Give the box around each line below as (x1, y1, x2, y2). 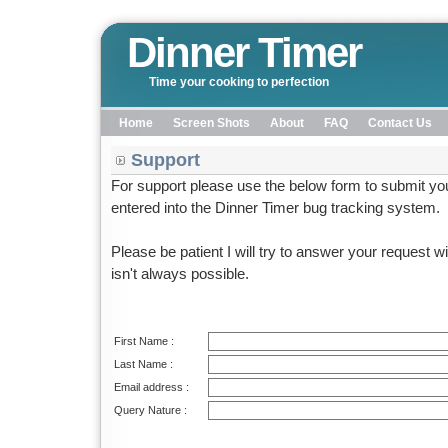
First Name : (113, 335, 174, 347)
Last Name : (113, 358, 173, 370)
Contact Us (367, 116, 432, 130)
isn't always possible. (110, 265, 253, 282)
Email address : (113, 381, 189, 393)
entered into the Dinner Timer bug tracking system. (110, 199, 440, 216)
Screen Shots (172, 116, 250, 130)
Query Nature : (113, 404, 187, 416)
